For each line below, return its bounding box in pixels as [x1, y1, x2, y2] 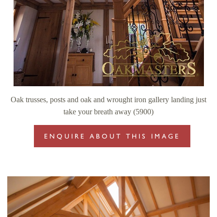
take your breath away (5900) [63, 108, 154, 116]
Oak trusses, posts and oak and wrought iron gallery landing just [11, 95, 206, 104]
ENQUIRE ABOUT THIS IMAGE [44, 132, 180, 141]
